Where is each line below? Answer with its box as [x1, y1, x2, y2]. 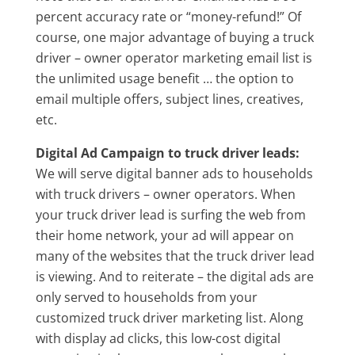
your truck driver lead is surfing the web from [35, 205, 306, 223]
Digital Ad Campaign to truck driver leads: [35, 143, 300, 162]
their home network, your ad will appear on [35, 226, 294, 244]
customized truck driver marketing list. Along [35, 308, 303, 326]
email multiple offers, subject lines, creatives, [35, 90, 303, 108]
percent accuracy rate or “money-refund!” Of [35, 7, 301, 25]
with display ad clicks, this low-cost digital [35, 329, 281, 347]
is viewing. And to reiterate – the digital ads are [35, 267, 314, 285]
